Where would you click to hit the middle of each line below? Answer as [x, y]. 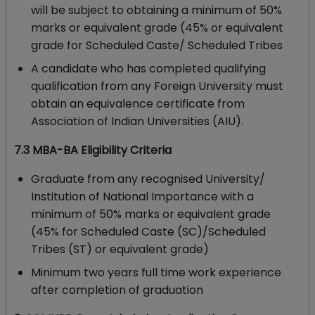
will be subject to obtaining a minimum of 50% [156, 11]
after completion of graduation [117, 290]
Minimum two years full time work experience [156, 273]
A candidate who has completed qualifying [148, 69]
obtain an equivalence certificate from [138, 104]
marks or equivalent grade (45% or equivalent [157, 28]
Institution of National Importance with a [142, 197]
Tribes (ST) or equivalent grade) [120, 250]
